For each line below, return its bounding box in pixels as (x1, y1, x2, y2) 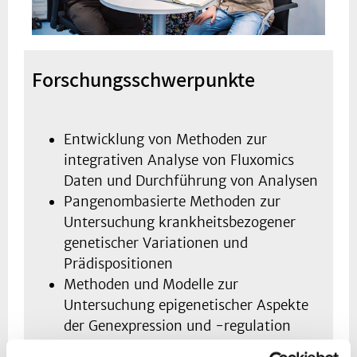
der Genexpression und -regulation (64, 317, 291, 335)
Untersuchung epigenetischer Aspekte (64, 296, 308, 315)
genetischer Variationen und (64, 234, 248, 253)
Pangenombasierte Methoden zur (64, 193, 280, 211)
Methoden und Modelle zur (64, 276, 238, 294)
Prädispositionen (64, 255, 173, 273)
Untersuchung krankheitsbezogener (64, 214, 296, 232)
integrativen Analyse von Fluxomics (64, 151, 294, 170)
